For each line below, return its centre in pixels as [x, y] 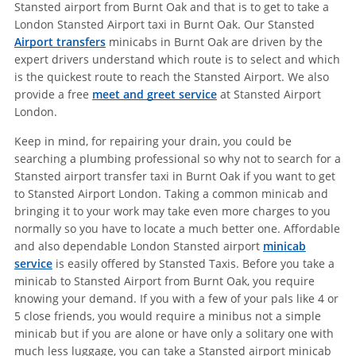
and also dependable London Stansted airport [138, 246]
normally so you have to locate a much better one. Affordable [177, 229]
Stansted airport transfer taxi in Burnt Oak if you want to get [174, 176]
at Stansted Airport [269, 95]
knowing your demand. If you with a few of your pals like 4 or [176, 299]
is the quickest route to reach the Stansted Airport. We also [171, 77]
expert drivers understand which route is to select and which [177, 60]
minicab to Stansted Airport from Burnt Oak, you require [164, 281]
